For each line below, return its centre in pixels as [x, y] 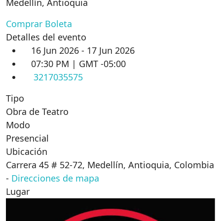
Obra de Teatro [37, 111]
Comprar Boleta [39, 23]
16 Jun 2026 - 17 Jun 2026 [83, 50]
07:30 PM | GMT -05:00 [78, 63]
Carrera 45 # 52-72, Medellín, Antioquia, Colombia [110, 165]
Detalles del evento [46, 37]
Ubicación [27, 151]
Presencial [27, 138]
